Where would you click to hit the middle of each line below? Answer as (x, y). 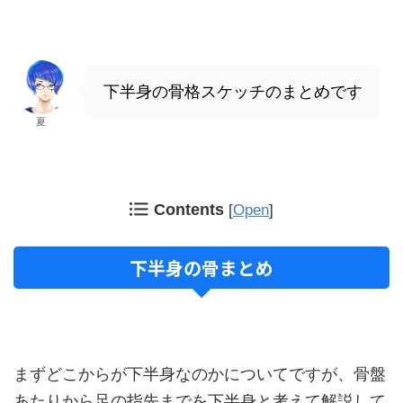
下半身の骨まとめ (201, 268)
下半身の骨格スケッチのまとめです (233, 92)
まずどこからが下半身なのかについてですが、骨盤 (200, 375)
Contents (189, 210)
